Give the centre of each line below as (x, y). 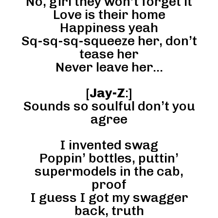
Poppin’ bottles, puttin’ (109, 158)
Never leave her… (109, 67)
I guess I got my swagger (109, 198)
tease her (109, 54)
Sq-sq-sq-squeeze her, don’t (109, 41)
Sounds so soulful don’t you (109, 106)
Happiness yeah (109, 28)
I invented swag (109, 145)
